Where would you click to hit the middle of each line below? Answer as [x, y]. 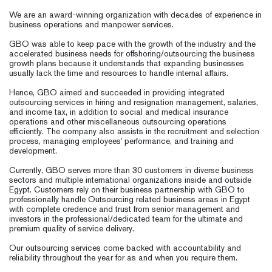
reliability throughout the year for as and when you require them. [123, 257]
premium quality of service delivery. [72, 228]
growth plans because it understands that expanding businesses [127, 63]
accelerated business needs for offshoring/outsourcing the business [132, 53]
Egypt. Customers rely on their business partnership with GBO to [127, 189]
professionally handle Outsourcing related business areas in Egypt [130, 199]
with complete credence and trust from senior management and [124, 209]
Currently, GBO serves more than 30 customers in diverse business [131, 170]
